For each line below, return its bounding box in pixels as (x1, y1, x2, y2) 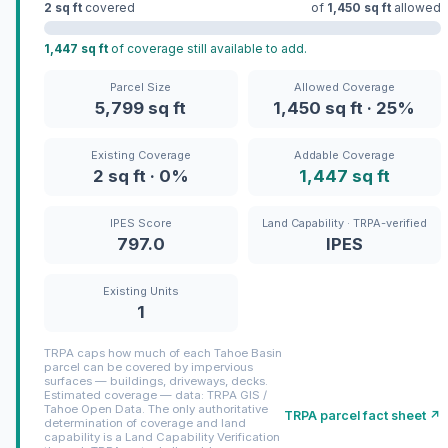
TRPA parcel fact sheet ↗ (284, 408, 441, 424)
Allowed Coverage (293, 79, 395, 94)
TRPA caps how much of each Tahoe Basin (44, 345, 282, 360)
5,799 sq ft (95, 97, 187, 118)
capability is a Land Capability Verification (44, 429, 280, 444)
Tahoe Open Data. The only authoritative (44, 401, 268, 416)
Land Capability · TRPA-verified (261, 215, 427, 230)
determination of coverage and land (44, 415, 246, 430)
